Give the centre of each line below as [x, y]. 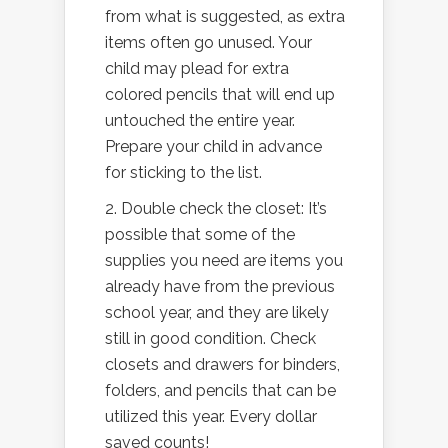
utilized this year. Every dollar [211, 417]
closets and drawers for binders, [222, 365]
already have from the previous [220, 287]
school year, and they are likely [217, 313]
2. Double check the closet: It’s [216, 209]
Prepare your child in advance [213, 147]
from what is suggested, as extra [225, 17]
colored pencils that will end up [220, 95]
